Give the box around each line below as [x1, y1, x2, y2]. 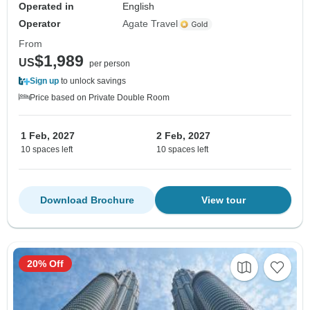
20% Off [27, 258, 64, 270]
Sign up [30, 76, 59, 86]
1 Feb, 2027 [21, 130, 75, 142]
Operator [19, 18, 60, 30]
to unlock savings [59, 76, 126, 86]
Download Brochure [39, 194, 134, 206]
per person [89, 59, 130, 69]
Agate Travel [122, 18, 179, 30]
